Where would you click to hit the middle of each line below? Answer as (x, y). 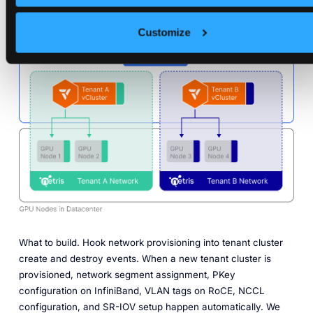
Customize (164, 32)
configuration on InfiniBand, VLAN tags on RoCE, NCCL (141, 290)
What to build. (49, 242)
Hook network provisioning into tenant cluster (181, 242)
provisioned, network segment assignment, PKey (127, 274)
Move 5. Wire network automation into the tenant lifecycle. (151, 43)
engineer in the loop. (64, 16)
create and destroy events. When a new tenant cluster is (145, 258)
